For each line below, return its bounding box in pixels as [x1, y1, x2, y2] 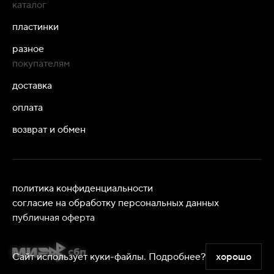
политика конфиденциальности [12, 182, 153, 194]
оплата [12, 102, 43, 114]
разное [12, 43, 44, 55]
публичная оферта [12, 212, 95, 224]
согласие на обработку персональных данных [12, 197, 219, 209]
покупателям [12, 57, 70, 70]
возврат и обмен [12, 124, 86, 136]
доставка [12, 80, 52, 92]
